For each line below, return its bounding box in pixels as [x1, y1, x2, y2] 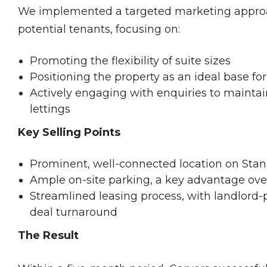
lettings [30, 102, 70, 116]
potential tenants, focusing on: [18, 22, 180, 36]
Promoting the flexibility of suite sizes [30, 54, 231, 67]
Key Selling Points [18, 125, 120, 139]
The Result [18, 229, 79, 243]
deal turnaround [30, 206, 117, 219]
